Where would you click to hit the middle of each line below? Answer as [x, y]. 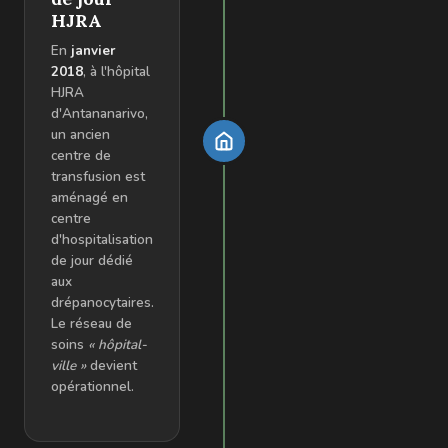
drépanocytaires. [102, 302]
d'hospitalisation [102, 239]
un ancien [80, 134]
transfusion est [98, 176]
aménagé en [89, 197]
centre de [81, 155]
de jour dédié [92, 260]
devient [111, 365]
